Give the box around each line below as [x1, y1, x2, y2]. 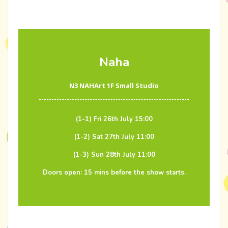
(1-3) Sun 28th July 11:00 [73, 150, 155, 160]
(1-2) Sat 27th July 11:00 [74, 132, 154, 142]
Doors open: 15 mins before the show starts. [42, 168, 186, 178]
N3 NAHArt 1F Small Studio [69, 81, 159, 91]
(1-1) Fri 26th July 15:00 [75, 115, 153, 124]
